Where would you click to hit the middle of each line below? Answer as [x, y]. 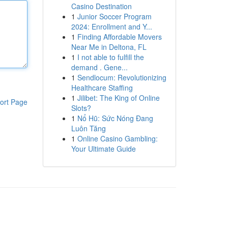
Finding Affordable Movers [119, 37]
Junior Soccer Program [114, 16]
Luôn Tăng [88, 128]
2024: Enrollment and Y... [111, 26]
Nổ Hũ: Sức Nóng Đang [115, 118]
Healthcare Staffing [102, 88]
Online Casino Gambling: [117, 138]
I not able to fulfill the [110, 57]
